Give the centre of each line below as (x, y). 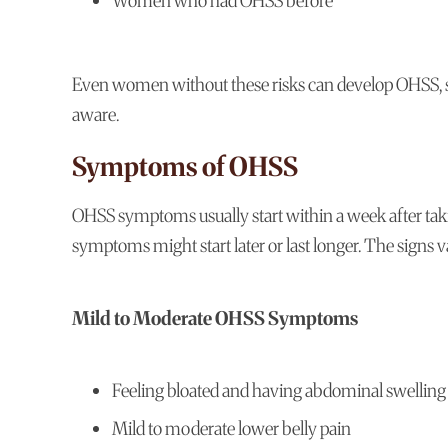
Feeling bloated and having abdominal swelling (279, 391)
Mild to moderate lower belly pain (231, 429)
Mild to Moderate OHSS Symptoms (215, 319)
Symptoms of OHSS (185, 167)
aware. (95, 115)
